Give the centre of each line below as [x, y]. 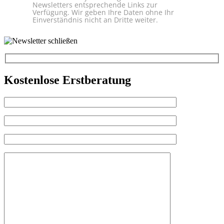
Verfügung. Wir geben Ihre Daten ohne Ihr [103, 12]
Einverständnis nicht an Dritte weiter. [95, 20]
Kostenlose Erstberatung [67, 80]
